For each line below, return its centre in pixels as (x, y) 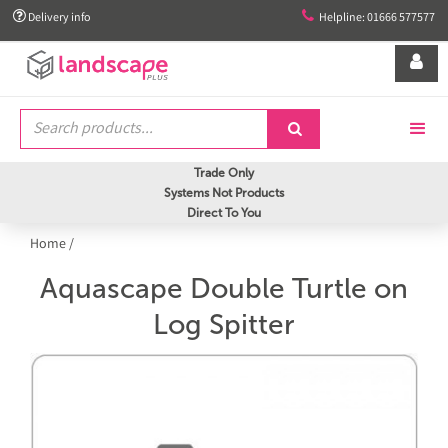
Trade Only (224, 173)
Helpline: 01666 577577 (377, 18)
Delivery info (58, 18)
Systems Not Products (224, 193)
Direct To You (224, 213)
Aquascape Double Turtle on (224, 288)
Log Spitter (224, 324)
